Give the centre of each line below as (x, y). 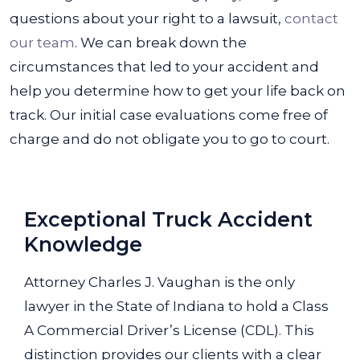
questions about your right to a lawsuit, (147, 18)
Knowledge (83, 244)
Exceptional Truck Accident (168, 219)
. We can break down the (161, 43)
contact (311, 18)
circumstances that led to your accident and (164, 67)
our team (42, 43)
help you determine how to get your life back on (178, 91)
